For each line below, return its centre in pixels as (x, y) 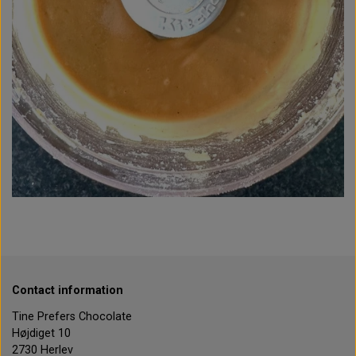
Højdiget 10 (43, 334)
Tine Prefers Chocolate (72, 317)
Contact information (68, 291)
